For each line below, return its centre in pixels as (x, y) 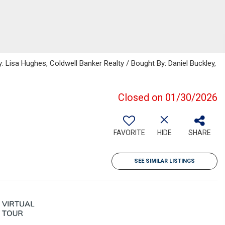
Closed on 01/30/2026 (168, 97)
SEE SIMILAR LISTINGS (164, 161)
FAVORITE (129, 133)
